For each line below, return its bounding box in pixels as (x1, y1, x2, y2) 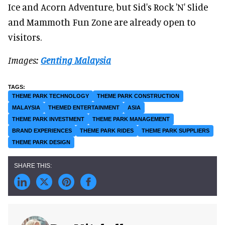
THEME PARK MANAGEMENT (92, 116, 170, 122)
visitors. (8, 31, 42, 43)
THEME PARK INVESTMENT (12, 116, 84, 122)
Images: (8, 54, 41, 66)
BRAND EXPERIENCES (12, 127, 72, 134)
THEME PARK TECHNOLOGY (12, 92, 89, 99)
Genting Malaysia (41, 54, 111, 66)
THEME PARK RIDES (80, 127, 134, 134)
